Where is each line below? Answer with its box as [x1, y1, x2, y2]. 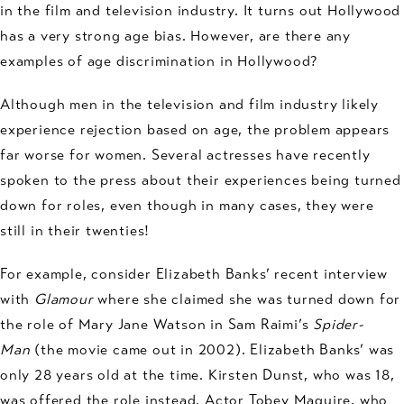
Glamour [34, 289, 94, 308]
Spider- [313, 315, 364, 333]
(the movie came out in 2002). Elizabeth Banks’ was [30, 340, 395, 358]
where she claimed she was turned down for [93, 289, 401, 308]
